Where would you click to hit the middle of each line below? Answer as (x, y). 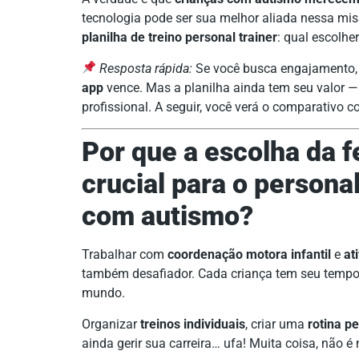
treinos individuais (193, 324)
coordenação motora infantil (249, 255)
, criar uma (276, 324)
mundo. (103, 293)
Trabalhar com (125, 255)
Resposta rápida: (145, 68)
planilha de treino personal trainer (179, 38)
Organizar (111, 324)
